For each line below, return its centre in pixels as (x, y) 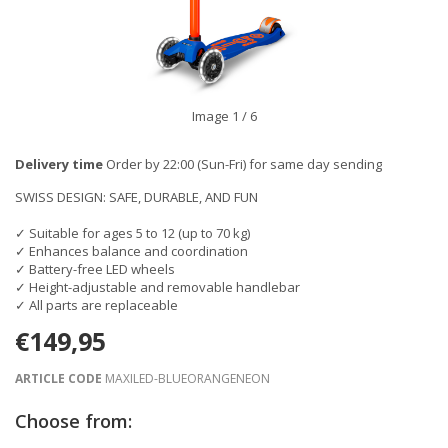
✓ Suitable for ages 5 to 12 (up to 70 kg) (132, 233)
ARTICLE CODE (58, 378)
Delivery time (59, 164)
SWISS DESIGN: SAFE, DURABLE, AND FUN (136, 197)
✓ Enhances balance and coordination (131, 251)
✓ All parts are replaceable (96, 305)
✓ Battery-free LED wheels (95, 269)
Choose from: (73, 421)
